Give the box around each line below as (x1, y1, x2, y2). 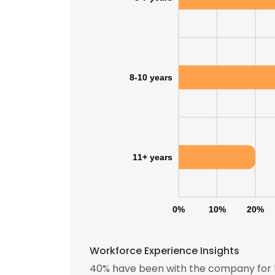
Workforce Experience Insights (90, 244, 239, 258)
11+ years (133, 152, 172, 162)
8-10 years (130, 72, 172, 82)
